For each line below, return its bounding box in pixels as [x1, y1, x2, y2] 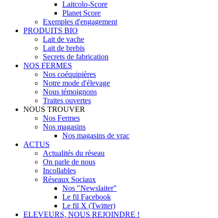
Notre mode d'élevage [43, 79, 110, 87]
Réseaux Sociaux [43, 175, 96, 183]
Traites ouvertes [43, 96, 91, 105]
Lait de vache [43, 35, 84, 43]
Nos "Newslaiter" [62, 184, 117, 192]
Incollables [43, 166, 76, 175]
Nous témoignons [43, 88, 97, 96]
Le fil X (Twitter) [62, 201, 115, 210]
